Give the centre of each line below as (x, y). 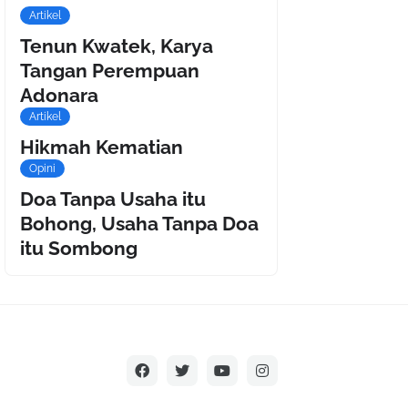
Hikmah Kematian (102, 148)
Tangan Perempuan (110, 71)
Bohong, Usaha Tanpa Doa (139, 224)
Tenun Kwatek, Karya (117, 46)
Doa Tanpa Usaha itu (113, 199)
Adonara (59, 96)
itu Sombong (79, 249)
